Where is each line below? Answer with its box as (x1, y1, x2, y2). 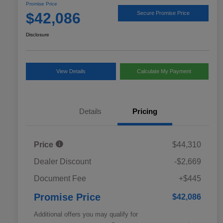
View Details (56, 68, 86, 74)
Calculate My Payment (137, 68, 192, 74)
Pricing (132, 107, 157, 115)
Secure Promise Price (137, 10, 190, 16)
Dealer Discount (34, 157, 91, 166)
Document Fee (34, 174, 86, 183)
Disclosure (26, 31, 49, 37)
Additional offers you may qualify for (34, 210, 138, 218)
